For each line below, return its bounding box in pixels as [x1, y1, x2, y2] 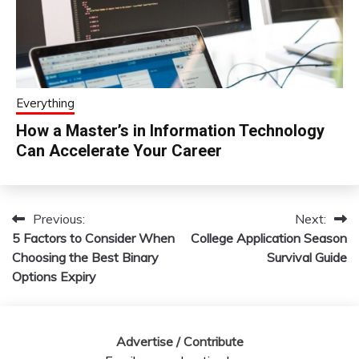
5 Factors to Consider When [12, 230, 175, 247]
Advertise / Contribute [115, 333, 244, 350]
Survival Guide [267, 249, 347, 266]
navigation [11, 240, 108, 263]
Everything [16, 95, 75, 111]
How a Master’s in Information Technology [16, 121, 325, 141]
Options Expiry [12, 268, 96, 285]
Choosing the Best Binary [12, 249, 159, 266]
